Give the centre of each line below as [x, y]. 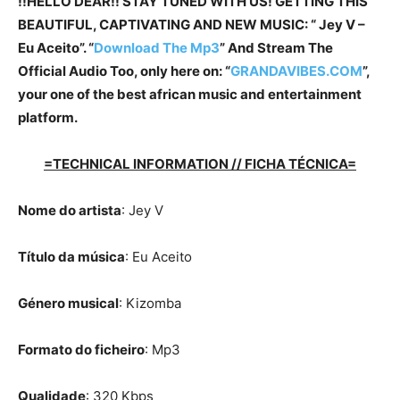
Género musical [68, 304]
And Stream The [279, 48]
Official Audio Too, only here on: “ [124, 71]
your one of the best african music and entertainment [190, 95]
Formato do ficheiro [81, 350]
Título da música [71, 257]
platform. [48, 118]
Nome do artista [70, 211]
